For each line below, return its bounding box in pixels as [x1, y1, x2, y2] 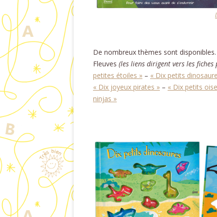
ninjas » [93, 93, 117, 103]
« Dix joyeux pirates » [93, 82, 160, 92]
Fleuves [93, 59, 119, 68]
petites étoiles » [93, 70, 142, 80]
